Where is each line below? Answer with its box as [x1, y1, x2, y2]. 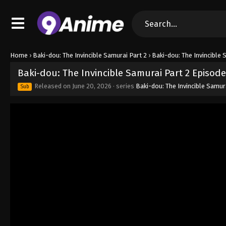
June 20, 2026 [72, 82, 111, 90]
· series [111, 82, 136, 90]
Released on [33, 82, 72, 90]
